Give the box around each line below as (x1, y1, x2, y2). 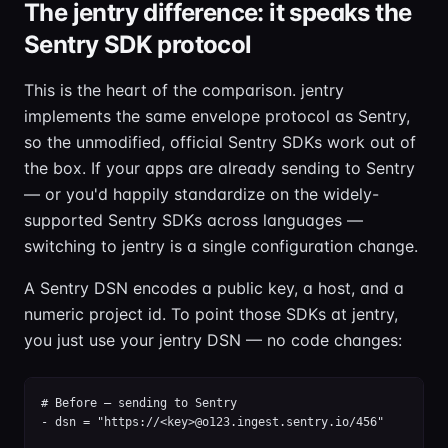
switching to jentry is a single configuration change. (24, 236, 418, 256)
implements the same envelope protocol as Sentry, (24, 106, 410, 126)
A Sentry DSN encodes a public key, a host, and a (24, 278, 404, 298)
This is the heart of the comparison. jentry (24, 80, 344, 100)
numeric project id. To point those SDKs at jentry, (24, 304, 398, 324)
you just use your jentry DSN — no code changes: (24, 330, 402, 350)
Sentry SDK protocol (24, 30, 252, 59)
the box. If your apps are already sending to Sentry (24, 158, 415, 178)
